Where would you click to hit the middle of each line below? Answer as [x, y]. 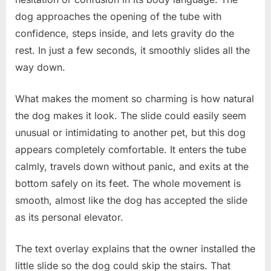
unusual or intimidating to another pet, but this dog [130, 132]
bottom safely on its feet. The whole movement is [128, 183]
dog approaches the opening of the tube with [118, 16]
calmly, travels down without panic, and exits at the [132, 166]
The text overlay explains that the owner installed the [135, 248]
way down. [40, 67]
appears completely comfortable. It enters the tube [131, 149]
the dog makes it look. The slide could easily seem [131, 115]
